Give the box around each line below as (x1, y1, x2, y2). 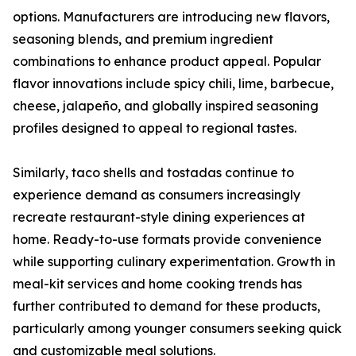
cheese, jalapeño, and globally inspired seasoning (13, 98, 319, 114)
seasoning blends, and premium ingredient (13, 31, 273, 48)
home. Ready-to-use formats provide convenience (13, 231, 322, 248)
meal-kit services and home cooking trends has (13, 276, 302, 292)
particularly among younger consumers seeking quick (13, 320, 342, 337)
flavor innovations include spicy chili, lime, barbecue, (13, 75, 334, 92)
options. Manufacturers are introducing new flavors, (13, 9, 330, 25)
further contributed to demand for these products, (13, 298, 320, 315)
